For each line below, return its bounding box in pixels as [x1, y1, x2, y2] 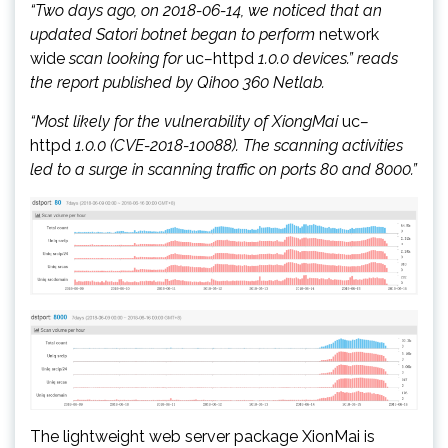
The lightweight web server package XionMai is [30, 426, 375, 446]
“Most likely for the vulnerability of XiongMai [30, 111, 342, 131]
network [319, 24, 379, 44]
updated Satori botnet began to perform [30, 24, 319, 44]
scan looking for [65, 48, 186, 68]
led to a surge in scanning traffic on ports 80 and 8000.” [30, 159, 417, 179]
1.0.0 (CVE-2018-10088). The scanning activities [71, 135, 403, 155]
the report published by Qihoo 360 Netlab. [30, 72, 325, 92]
